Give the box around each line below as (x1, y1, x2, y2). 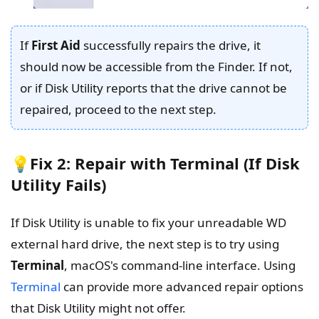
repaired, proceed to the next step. (20, 101, 216, 118)
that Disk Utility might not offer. (11, 300, 186, 317)
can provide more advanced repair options (61, 278, 303, 296)
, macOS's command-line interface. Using (64, 257, 296, 274)
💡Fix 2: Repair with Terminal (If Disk (11, 152, 300, 174)
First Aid (31, 37, 80, 54)
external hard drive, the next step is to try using (11, 236, 279, 253)
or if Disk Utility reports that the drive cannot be (20, 80, 287, 97)
